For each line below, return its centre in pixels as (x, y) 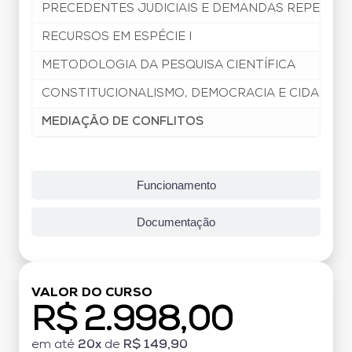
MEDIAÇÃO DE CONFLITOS (123, 122)
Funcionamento (176, 185)
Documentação (176, 222)
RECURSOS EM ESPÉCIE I (117, 37)
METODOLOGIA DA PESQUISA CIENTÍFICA (169, 65)
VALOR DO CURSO (92, 293)
